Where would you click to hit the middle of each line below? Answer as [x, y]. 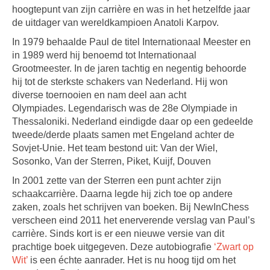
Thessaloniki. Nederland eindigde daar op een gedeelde [133, 121]
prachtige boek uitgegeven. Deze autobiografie [113, 247]
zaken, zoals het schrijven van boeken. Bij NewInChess [130, 207]
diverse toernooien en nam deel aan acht [99, 95]
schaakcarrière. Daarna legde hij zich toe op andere [122, 194]
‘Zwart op [234, 247]
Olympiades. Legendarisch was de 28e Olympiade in [125, 108]
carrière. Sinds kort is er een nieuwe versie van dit [118, 234]
